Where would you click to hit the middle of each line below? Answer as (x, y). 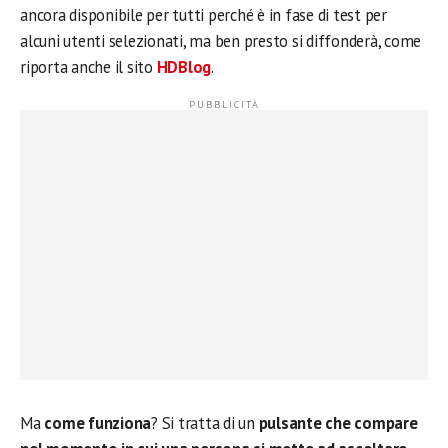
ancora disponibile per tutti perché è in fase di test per (203, 15)
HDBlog (184, 67)
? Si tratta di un (205, 423)
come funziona (98, 423)
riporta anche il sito (88, 67)
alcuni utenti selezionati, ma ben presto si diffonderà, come (221, 41)
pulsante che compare (338, 423)
